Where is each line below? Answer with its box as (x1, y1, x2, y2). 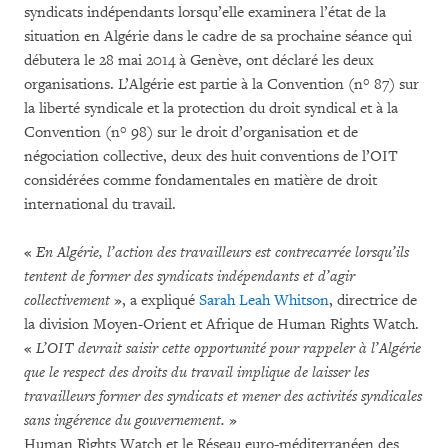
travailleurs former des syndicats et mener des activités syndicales (24, 387, 422, 406)
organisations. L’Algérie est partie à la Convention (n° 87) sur (24, 75, 419, 94)
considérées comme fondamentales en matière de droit (24, 171, 377, 190)
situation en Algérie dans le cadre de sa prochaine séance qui (24, 27, 412, 46)
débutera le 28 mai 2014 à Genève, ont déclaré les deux (24, 51, 374, 70)
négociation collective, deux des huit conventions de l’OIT (24, 147, 398, 166)
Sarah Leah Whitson (199, 291, 329, 310)
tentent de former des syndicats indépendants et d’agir (24, 267, 355, 286)
